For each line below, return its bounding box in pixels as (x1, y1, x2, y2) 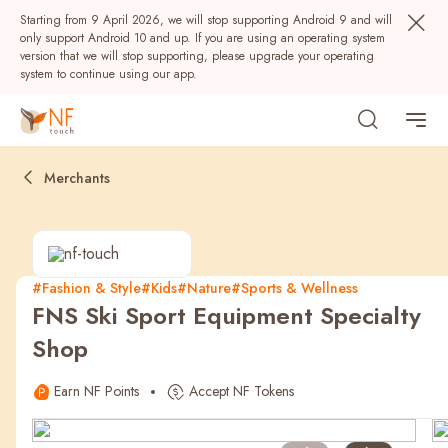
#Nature (177, 278, 231, 298)
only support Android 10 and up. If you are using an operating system (20, 29, 385, 47)
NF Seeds (36, 366, 99, 389)
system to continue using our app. (20, 65, 197, 83)
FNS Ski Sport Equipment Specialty (32, 298, 421, 333)
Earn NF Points (54, 381, 139, 401)
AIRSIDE (223, 366, 273, 389)
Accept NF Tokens (189, 381, 294, 401)
